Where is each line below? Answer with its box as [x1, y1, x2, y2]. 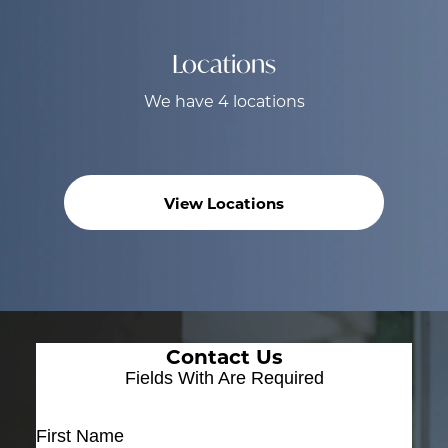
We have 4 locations [143, 90, 305, 112]
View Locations [164, 192, 284, 213]
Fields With [124, 368, 218, 389]
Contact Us [165, 342, 283, 370]
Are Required [217, 368, 324, 389]
